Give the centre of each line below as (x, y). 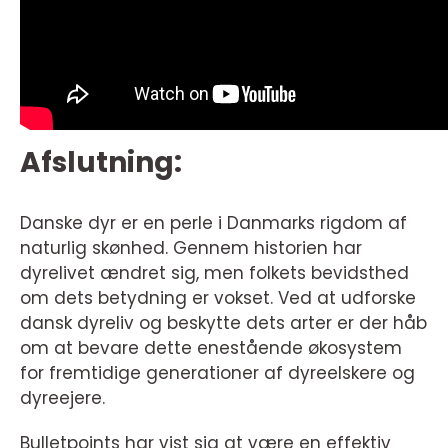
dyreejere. (62, 398)
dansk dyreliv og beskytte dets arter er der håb (223, 323)
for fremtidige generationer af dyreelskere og (217, 373)
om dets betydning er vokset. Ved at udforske (218, 298)
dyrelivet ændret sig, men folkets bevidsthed (214, 273)
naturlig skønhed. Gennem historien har (191, 248)
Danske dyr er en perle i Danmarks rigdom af (213, 223)
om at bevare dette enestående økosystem (211, 348)
